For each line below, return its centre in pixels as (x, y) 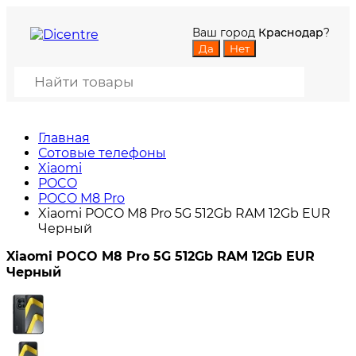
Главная (64, 138)
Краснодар (291, 33)
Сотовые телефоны (102, 153)
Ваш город (225, 33)
